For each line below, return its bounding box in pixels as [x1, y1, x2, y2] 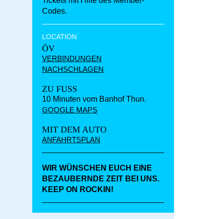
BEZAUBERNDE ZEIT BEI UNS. [42, 175, 159, 183]
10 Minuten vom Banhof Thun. [42, 95, 146, 104]
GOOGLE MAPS [42, 106, 97, 114]
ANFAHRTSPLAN [42, 135, 100, 144]
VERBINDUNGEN [42, 54, 102, 63]
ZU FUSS [42, 84, 77, 94]
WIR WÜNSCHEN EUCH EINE [42, 164, 152, 173]
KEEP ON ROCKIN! [42, 185, 113, 194]
